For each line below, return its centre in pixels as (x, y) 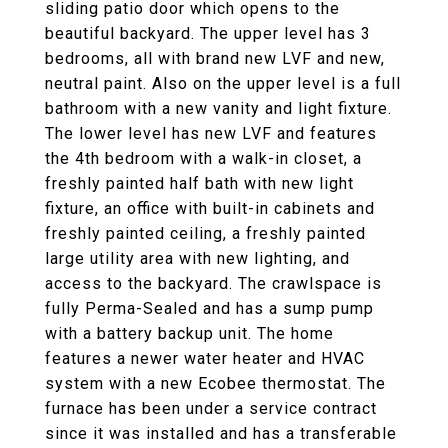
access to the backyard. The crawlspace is (213, 283)
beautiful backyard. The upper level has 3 (208, 33)
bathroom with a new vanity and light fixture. (218, 108)
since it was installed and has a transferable (221, 433)
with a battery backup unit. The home (189, 333)
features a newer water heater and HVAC (205, 358)
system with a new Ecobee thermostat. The (215, 383)
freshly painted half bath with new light (199, 183)
